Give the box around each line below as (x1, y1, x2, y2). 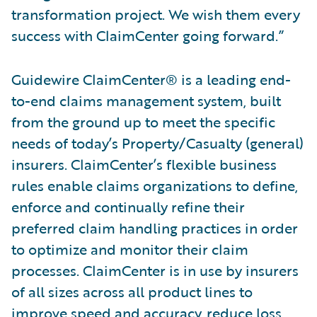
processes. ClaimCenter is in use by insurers (11, 260, 299, 281)
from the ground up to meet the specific (11, 111, 275, 132)
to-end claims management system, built (11, 90, 281, 111)
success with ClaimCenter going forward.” (11, 25, 284, 46)
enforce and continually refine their (11, 196, 245, 217)
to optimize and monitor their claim (11, 238, 248, 260)
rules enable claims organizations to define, (11, 175, 298, 196)
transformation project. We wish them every (11, 4, 300, 25)
